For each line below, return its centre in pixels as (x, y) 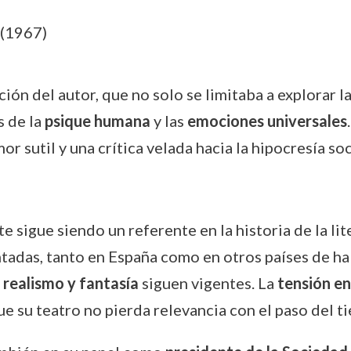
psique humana (97, 121)
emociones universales (267, 121)
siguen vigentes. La (208, 283)
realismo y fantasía (71, 283)
